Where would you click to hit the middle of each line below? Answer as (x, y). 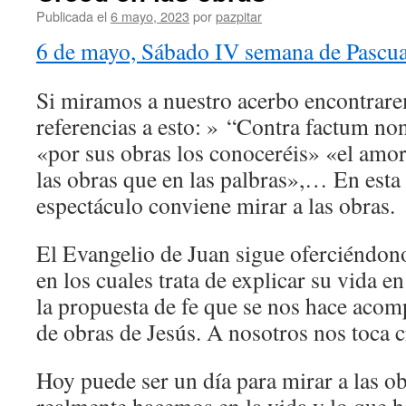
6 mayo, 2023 (150, 16)
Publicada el (72, 16)
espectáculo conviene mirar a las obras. (216, 205)
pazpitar (239, 16)
